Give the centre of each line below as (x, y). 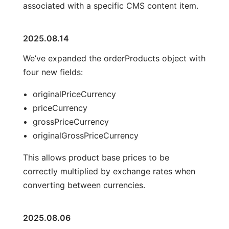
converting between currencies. (84, 185)
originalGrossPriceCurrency (85, 135)
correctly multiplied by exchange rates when (109, 171)
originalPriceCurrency (74, 94)
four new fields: (53, 72)
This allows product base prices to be (96, 157)
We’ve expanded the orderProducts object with (114, 58)
